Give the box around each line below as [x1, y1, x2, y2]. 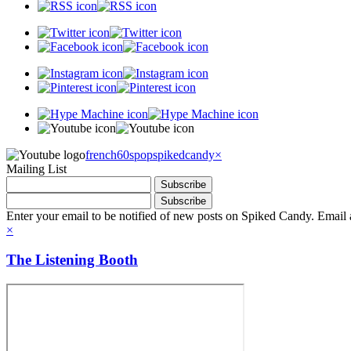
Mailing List [6, 161, 67, 175]
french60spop [85, 147, 153, 161]
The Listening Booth [6, 251, 138, 269]
